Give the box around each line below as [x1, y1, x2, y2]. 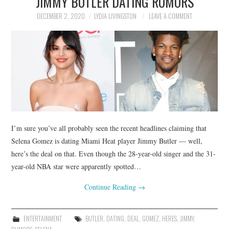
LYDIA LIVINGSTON [94, 11, 136, 21]
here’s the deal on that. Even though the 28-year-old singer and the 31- [11, 148, 216, 158]
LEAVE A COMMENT [149, 11, 192, 21]
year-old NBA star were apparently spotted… [11, 161, 142, 171]
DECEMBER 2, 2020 [37, 11, 85, 21]
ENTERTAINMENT [23, 213, 62, 223]
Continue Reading [84, 181, 138, 192]
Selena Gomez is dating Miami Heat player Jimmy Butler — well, [11, 135, 203, 146]
